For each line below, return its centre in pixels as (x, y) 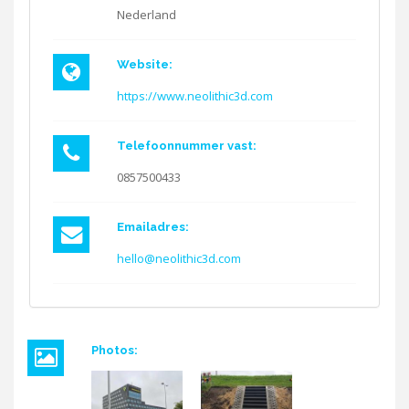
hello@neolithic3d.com (179, 258)
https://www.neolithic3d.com (195, 96)
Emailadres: (154, 227)
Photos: (116, 350)
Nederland (147, 15)
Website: (146, 64)
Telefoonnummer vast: (188, 146)
